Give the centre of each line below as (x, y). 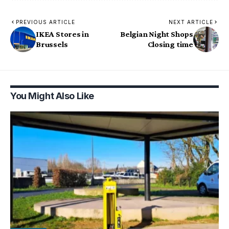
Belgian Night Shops (157, 34)
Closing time (170, 44)
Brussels (52, 44)
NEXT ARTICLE (191, 22)
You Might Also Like (52, 96)
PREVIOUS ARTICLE (45, 22)
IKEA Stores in (63, 34)
